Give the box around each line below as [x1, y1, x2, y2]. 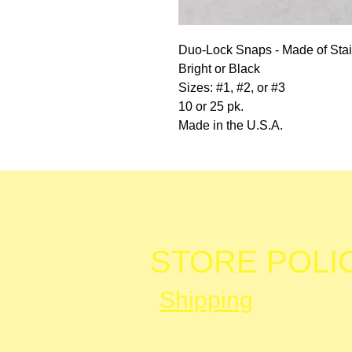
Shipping [159, 286, 253, 313]
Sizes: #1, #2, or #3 [178, 80, 285, 94]
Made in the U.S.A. [178, 118, 283, 132]
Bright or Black [178, 61, 260, 75]
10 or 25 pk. [178, 99, 244, 113]
